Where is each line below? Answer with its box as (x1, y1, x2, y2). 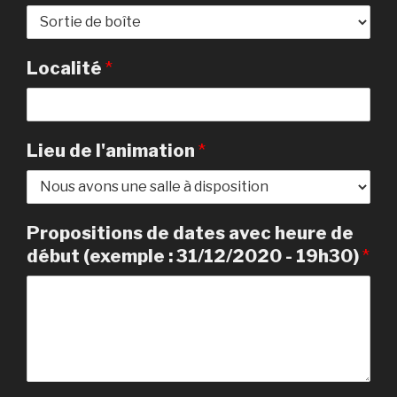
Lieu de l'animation (27, 139, 198, 161)
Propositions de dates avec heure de (27, 222, 354, 244)
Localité (27, 57, 105, 79)
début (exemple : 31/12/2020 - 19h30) (27, 245, 362, 267)
